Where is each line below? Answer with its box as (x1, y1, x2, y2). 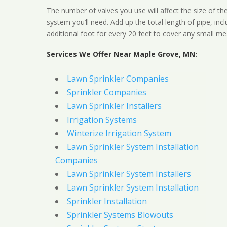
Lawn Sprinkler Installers (66, 100, 162, 112)
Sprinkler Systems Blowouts (66, 209, 173, 221)
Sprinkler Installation (66, 196, 147, 207)
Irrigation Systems (66, 114, 137, 126)
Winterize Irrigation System (66, 128, 171, 139)
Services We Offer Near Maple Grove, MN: (46, 49, 197, 59)
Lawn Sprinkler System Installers (66, 168, 191, 180)
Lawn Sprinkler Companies (66, 73, 169, 85)
